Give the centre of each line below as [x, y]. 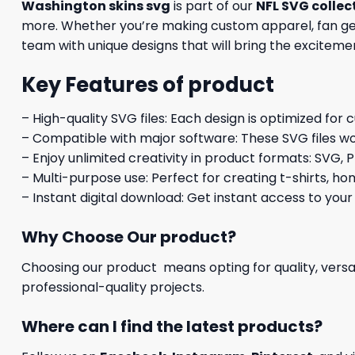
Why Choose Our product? [129, 237]
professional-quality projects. [113, 287]
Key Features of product [148, 85]
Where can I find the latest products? [172, 326]
